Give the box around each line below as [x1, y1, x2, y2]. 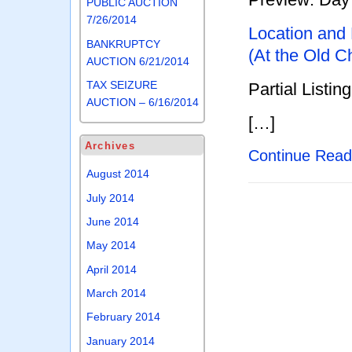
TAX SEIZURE [86, 79, 158, 92]
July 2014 [86, 191, 135, 204]
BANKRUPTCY [86, 37, 161, 50]
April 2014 [86, 262, 137, 276]
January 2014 [86, 334, 156, 347]
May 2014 [86, 239, 137, 252]
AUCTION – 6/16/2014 [86, 96, 200, 109]
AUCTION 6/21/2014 [86, 54, 190, 68]
